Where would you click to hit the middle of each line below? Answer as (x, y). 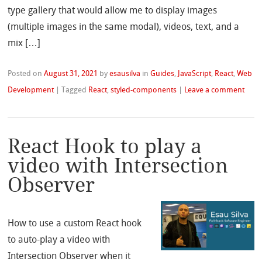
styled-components (144, 90)
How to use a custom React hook (75, 223)
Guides (163, 74)
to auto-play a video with (59, 239)
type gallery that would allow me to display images (113, 11)
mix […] (24, 43)
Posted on (26, 74)
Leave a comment (215, 90)
